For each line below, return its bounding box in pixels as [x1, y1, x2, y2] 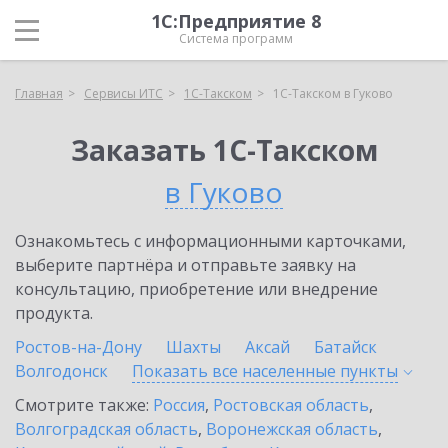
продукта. [15, 302, 93, 324]
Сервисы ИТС [84, 85, 163, 102]
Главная [15, 85, 63, 102]
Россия [153, 394, 205, 416]
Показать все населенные [132, 360, 340, 382]
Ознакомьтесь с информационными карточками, [15, 230, 406, 252]
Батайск [314, 336, 377, 358]
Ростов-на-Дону [15, 336, 142, 358]
